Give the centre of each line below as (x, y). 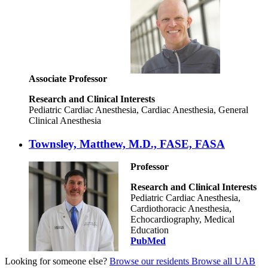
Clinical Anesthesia (65, 120)
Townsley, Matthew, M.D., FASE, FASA (127, 144)
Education (150, 230)
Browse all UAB (223, 261)
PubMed (148, 241)
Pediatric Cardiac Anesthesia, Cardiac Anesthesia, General (138, 109)
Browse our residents (150, 261)
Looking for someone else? (56, 261)
